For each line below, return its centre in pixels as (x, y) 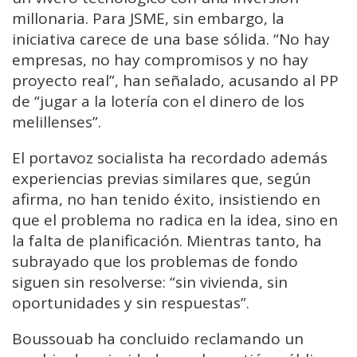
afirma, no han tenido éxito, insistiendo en (166, 200)
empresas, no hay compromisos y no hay (160, 60)
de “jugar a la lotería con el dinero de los (158, 102)
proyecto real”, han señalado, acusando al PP (175, 81)
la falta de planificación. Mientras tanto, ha (167, 241)
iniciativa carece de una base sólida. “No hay (171, 39)
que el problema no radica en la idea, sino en (175, 220)
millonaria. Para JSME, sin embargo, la (148, 19)
